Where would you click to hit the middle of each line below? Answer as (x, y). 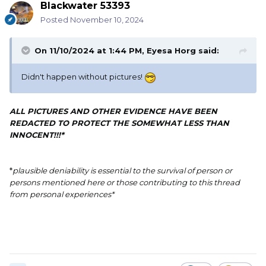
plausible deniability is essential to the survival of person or (122, 170)
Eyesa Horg (171, 51)
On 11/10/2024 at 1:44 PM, (91, 51)
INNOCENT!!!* (37, 134)
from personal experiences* (62, 194)
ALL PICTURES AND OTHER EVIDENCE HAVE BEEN (113, 111)
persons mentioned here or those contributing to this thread (125, 182)
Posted (55, 20)
